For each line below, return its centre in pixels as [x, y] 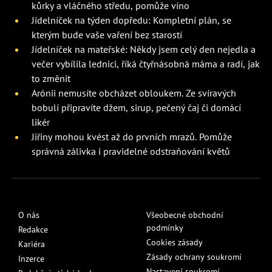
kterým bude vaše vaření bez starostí [107, 35]
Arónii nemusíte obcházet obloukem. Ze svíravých [134, 93]
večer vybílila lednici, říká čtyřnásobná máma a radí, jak [146, 64]
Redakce [33, 230]
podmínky [165, 228]
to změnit [51, 79]
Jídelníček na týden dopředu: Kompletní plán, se [131, 20]
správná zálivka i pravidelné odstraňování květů [131, 151]
